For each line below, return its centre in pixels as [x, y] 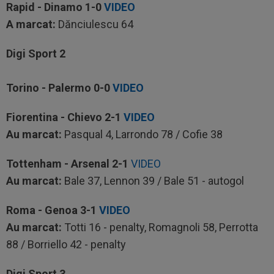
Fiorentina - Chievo [55, 117]
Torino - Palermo [49, 88]
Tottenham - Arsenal [58, 164]
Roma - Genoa [43, 210]
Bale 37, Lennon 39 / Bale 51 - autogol [153, 181]
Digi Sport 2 [36, 54]
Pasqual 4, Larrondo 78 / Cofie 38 [143, 134]
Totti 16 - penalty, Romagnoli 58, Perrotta [161, 227]
